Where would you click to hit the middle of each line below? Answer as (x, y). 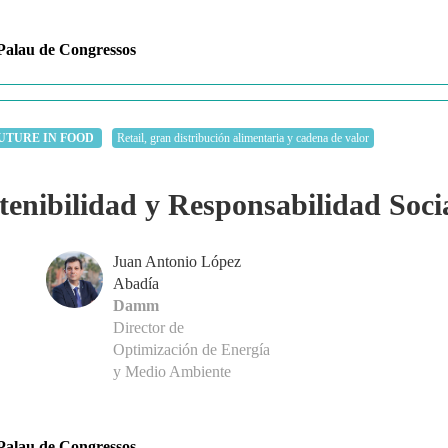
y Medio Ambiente (171, 372)
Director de (148, 328)
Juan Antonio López (176, 262)
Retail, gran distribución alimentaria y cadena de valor (243, 138)
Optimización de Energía (191, 350)
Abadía (135, 284)
